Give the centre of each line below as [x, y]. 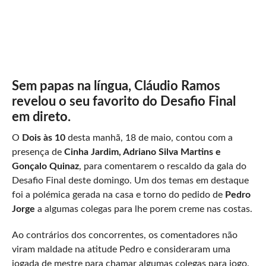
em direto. [41, 117]
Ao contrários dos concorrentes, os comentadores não [124, 235]
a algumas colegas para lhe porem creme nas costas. [143, 209]
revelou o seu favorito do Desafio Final [123, 101]
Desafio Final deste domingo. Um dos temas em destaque [130, 180]
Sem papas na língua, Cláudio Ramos [116, 86]
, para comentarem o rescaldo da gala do [162, 166]
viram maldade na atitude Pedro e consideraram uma [121, 249]
